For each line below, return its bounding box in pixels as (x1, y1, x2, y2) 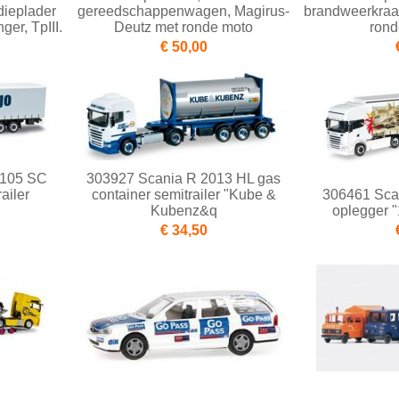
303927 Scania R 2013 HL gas (86, 171, 281, 187)
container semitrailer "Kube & (91, 187, 276, 203)
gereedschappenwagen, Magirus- (77, 4, 289, 20)
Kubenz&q (150, 203, 217, 219)
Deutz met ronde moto (114, 20, 253, 36)
